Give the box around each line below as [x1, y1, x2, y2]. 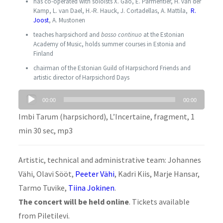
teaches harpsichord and [33, 30, 101, 39]
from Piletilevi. [18, 211, 70, 221]
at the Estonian [141, 30, 184, 39]
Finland [33, 49, 53, 58]
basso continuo [101, 30, 142, 39]
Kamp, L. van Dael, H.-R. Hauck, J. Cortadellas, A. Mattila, [33, 6, 191, 15]
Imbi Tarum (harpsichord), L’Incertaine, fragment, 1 [18, 111, 195, 122]
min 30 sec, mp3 [18, 125, 73, 136]
